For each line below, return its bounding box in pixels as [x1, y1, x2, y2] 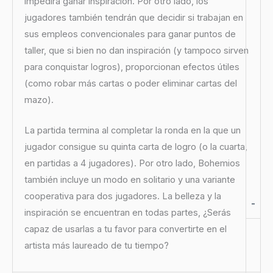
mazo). [24, 94, 54, 105]
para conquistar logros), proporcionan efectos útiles [24, 61, 239, 73]
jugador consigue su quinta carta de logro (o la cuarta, [24, 141, 247, 152]
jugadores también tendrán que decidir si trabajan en [24, 12, 243, 23]
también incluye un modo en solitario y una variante [24, 174, 235, 185]
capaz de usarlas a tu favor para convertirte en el [24, 223, 227, 235]
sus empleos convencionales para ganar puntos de [24, 28, 236, 40]
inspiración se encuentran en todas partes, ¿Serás [24, 207, 231, 218]
